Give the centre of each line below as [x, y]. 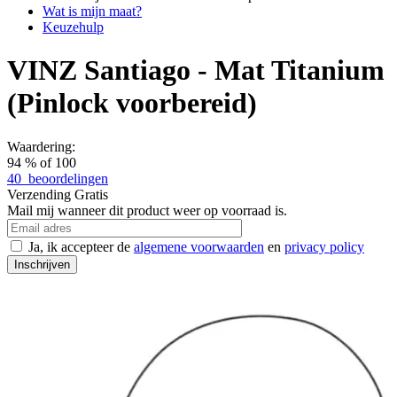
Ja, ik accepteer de [81, 246]
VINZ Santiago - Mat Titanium [196, 70]
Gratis [91, 194]
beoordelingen [68, 178]
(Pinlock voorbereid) [132, 103]
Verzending [39, 194]
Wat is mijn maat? [92, 12]
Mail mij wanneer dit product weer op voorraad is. [147, 210]
